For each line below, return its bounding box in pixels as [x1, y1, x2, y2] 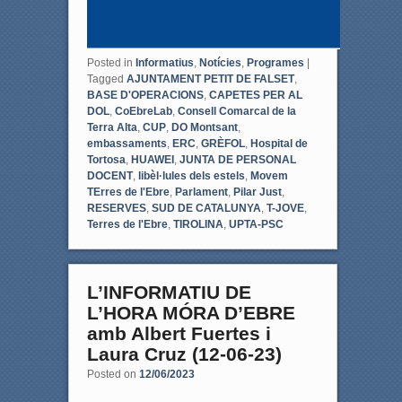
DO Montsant [170, 120, 238, 134]
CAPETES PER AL [208, 88, 302, 101]
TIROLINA [172, 217, 223, 231]
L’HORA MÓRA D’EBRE [86, 301, 295, 323]
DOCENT [86, 169, 133, 182]
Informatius [135, 56, 194, 69]
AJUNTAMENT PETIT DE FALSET [126, 72, 294, 85]
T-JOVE [266, 201, 304, 214]
